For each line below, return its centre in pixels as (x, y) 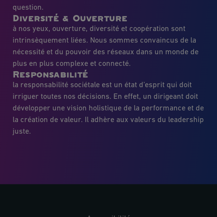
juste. (22, 132)
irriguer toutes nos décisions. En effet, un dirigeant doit (105, 97)
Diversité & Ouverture (70, 18)
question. (28, 8)
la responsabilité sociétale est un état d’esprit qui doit (102, 85)
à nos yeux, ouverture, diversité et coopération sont (99, 29)
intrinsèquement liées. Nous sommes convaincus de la (104, 41)
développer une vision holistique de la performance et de (108, 109)
